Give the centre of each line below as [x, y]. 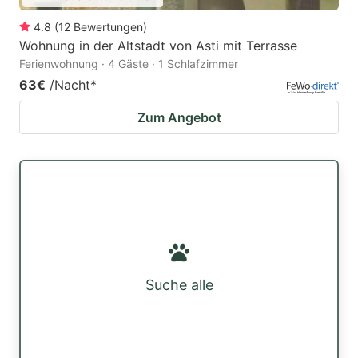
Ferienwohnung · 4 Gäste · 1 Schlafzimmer [129, 63]
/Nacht [70, 84]
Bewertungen [108, 26]
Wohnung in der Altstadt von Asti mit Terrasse [158, 45]
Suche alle [179, 284]
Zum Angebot [179, 117]
